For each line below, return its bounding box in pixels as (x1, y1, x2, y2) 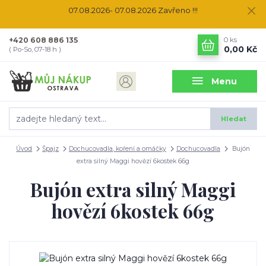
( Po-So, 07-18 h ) (9, 45, 61, 53)
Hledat (220, 114, 246, 123)
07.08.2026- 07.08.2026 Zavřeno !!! (68, 5, 198, 15)
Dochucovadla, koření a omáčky (69, 145, 166, 153)
